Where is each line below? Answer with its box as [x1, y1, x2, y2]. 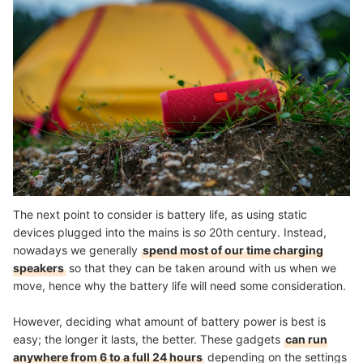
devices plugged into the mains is [13, 224, 194, 239]
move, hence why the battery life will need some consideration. [13, 278, 346, 293]
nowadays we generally [13, 242, 141, 257]
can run [285, 331, 327, 346]
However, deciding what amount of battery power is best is [13, 314, 326, 328]
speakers [13, 260, 64, 275]
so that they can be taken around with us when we [66, 260, 336, 275]
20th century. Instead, [206, 224, 327, 239]
